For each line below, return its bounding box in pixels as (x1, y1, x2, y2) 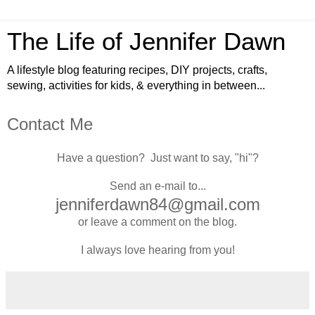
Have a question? (56, 151, 150, 164)
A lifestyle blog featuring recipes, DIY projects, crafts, (7, 64, 267, 76)
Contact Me (7, 115, 93, 134)
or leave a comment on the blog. (78, 215, 237, 228)
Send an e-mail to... (109, 179, 206, 192)
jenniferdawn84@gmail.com (55, 194, 260, 214)
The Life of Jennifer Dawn (7, 28, 285, 55)
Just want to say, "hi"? (150, 151, 259, 164)
